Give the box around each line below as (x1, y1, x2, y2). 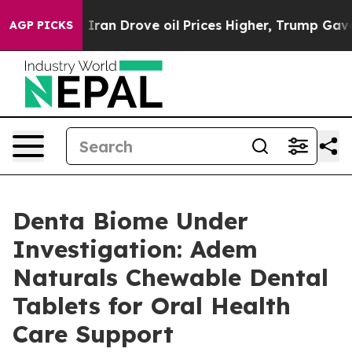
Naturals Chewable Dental (13, 262, 328, 292)
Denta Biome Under (13, 206, 248, 236)
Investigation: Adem (13, 234, 258, 264)
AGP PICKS (9, 18, 73, 32)
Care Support (13, 319, 174, 349)
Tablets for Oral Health (13, 291, 291, 321)
